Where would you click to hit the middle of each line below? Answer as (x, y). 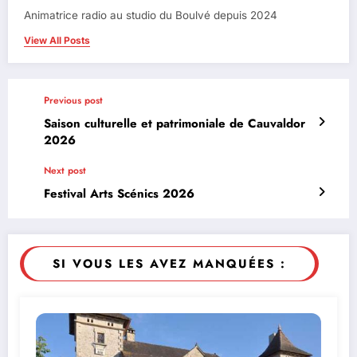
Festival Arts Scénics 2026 (119, 194)
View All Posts (57, 41)
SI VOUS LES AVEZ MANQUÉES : (169, 264)
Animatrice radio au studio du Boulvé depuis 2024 (151, 16)
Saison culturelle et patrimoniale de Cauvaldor (175, 124)
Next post (65, 171)
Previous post (73, 101)
